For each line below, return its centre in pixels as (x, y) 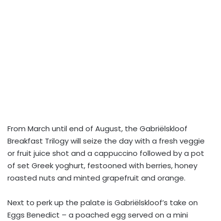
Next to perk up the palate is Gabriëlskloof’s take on (103, 203)
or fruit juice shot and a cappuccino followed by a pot (106, 153)
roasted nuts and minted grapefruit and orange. (96, 178)
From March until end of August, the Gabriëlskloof (97, 129)
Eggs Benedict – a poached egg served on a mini (98, 215)
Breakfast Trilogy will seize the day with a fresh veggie (106, 141)
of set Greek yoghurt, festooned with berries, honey (102, 166)
